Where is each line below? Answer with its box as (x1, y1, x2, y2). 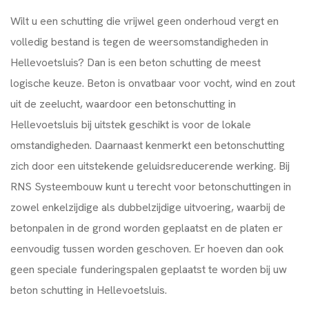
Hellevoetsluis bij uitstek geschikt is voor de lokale (10, 117, 251, 132)
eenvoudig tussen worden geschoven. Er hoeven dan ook (10, 241, 283, 256)
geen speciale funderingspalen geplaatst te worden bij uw (10, 261, 287, 277)
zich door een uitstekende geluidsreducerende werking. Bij (10, 158, 290, 173)
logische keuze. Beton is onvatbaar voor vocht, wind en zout (10, 75, 295, 90)
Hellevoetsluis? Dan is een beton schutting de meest (10, 54, 261, 70)
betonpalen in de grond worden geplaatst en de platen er (10, 220, 283, 235)
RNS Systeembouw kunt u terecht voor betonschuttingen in (10, 179, 291, 194)
